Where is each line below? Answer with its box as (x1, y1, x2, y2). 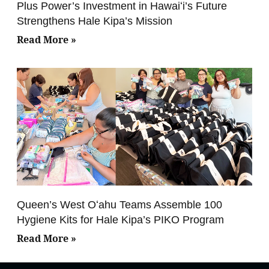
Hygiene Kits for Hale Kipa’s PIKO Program (17, 213, 224, 226)
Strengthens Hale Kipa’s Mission (17, 14, 172, 27)
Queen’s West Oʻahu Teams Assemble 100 (17, 198, 222, 211)
